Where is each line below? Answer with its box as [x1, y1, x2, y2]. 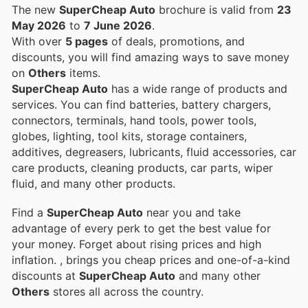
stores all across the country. [49, 284, 203, 298]
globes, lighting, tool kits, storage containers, [12, 129, 247, 143]
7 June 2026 [84, 18, 152, 32]
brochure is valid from [155, 2, 277, 16]
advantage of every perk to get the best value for [12, 221, 271, 235]
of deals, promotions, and [108, 34, 245, 48]
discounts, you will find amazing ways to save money [12, 49, 289, 64]
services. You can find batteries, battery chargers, [12, 97, 271, 111]
